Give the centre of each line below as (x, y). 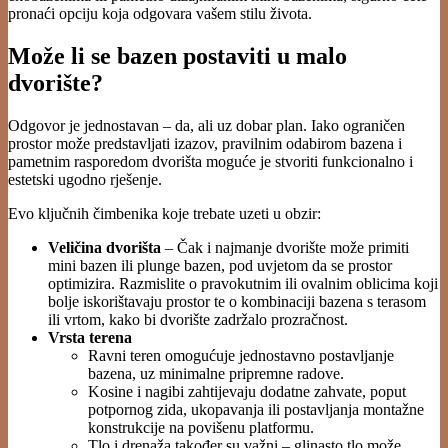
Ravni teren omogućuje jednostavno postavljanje (241, 355)
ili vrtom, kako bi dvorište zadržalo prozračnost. (198, 319)
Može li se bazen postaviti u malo (177, 55)
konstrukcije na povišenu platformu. (201, 427)
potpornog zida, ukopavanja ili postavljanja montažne (256, 409)
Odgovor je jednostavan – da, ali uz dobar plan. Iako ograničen (206, 125)
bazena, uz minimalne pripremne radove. (216, 373)
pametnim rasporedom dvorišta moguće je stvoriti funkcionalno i (210, 161)
